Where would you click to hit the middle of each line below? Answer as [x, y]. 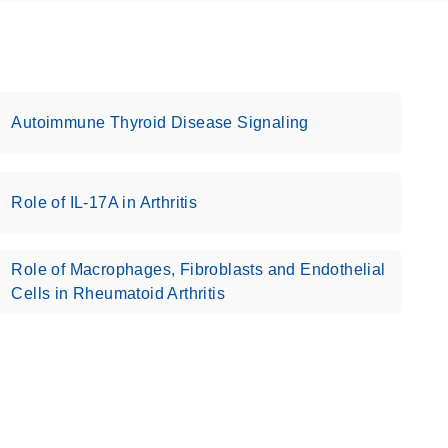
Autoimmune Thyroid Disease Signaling [160, 122]
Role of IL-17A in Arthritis [104, 202]
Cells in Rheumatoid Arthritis [118, 293]
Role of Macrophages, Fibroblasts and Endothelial [198, 269]
